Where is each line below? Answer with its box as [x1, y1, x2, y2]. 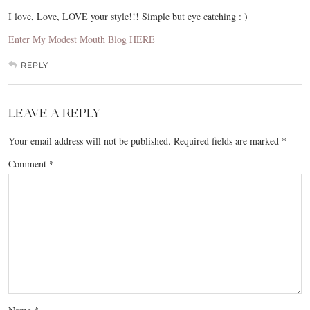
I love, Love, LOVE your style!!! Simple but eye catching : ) [8, 10, 248, 24]
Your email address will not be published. [8, 134, 171, 148]
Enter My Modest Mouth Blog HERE [8, 33, 155, 46]
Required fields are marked [174, 134, 282, 148]
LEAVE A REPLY [8, 105, 100, 121]
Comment [8, 157, 49, 171]
